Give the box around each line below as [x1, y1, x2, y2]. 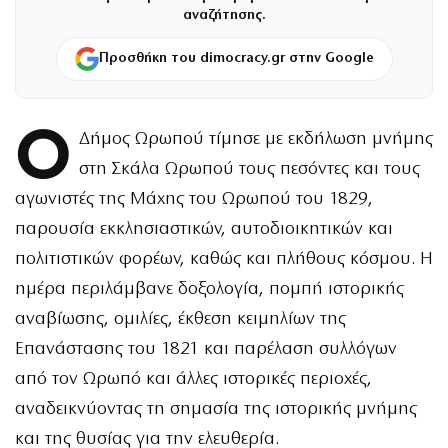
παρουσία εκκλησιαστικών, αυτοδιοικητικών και [15, 219, 393, 239]
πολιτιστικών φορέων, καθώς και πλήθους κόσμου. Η [15, 249, 433, 269]
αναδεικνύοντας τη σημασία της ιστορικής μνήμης [15, 399, 417, 419]
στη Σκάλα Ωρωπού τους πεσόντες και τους [78, 159, 420, 179]
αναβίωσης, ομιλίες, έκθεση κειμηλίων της [15, 309, 346, 329]
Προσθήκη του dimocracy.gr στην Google [98, 50, 374, 66]
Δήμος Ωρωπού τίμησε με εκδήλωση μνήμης [78, 129, 433, 149]
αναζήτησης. [182, 7, 266, 23]
